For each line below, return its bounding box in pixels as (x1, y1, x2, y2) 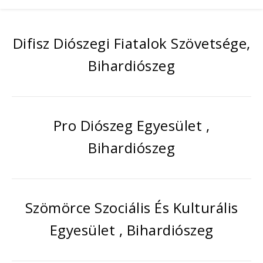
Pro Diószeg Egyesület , (53, 116, 210, 135)
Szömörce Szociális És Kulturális (25, 198, 238, 217)
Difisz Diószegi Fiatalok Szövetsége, (12, 33, 251, 53)
